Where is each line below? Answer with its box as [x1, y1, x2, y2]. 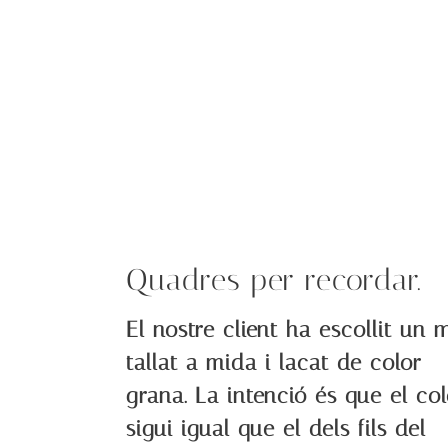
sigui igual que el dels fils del [126, 416, 427, 443]
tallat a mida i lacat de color [126, 350, 423, 377]
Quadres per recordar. [126, 262, 422, 299]
